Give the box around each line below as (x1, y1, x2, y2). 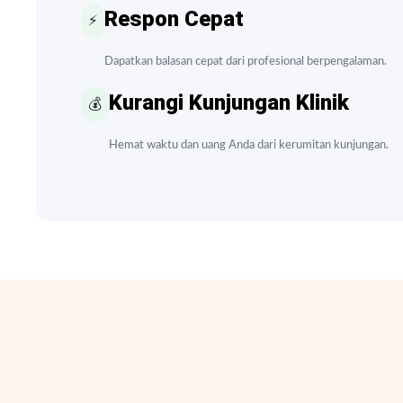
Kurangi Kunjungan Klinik (109, 89, 349, 115)
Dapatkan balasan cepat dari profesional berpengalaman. (104, 55, 387, 67)
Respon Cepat (104, 5, 244, 31)
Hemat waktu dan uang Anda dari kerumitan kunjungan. (109, 139, 389, 151)
